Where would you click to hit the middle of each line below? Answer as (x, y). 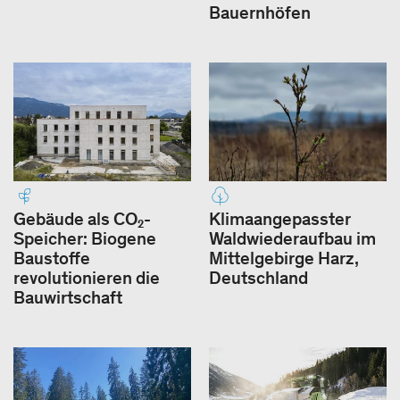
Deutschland (258, 277)
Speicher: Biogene (85, 238)
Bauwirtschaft (68, 297)
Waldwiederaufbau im (292, 238)
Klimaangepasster (280, 218)
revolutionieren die (87, 277)
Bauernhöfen (260, 13)
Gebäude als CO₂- (82, 218)
